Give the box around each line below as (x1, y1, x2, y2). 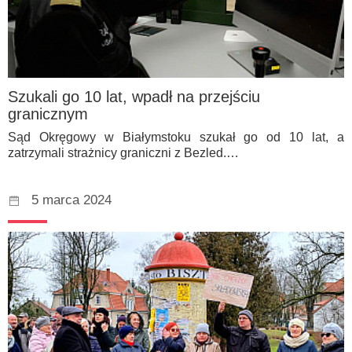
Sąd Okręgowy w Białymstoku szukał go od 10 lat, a (8, 130, 344, 145)
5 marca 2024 (31, 192, 112, 208)
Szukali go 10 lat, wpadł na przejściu (8, 88, 260, 106)
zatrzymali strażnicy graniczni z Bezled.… (8, 146, 239, 160)
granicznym (8, 105, 88, 123)
